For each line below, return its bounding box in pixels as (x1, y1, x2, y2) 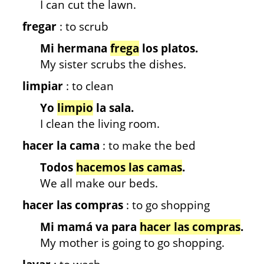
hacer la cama (22, 138, 100, 153)
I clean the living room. (40, 116, 160, 131)
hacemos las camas (76, 160, 182, 175)
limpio (57, 100, 93, 115)
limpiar (22, 78, 63, 94)
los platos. (139, 41, 198, 56)
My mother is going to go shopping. (40, 235, 225, 250)
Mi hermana (40, 41, 110, 56)
